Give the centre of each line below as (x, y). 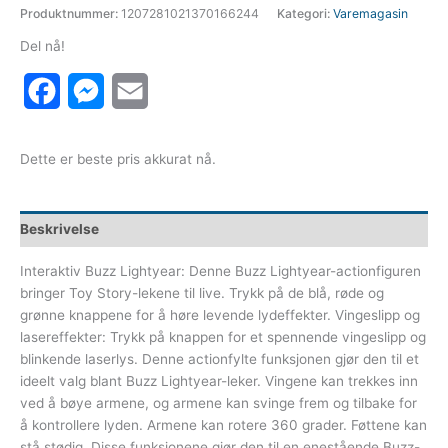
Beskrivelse (59, 228)
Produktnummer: (70, 13)
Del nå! (42, 45)
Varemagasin (370, 13)
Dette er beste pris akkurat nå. (118, 158)
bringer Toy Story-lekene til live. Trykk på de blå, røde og (202, 293)
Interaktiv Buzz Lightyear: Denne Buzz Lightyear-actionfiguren (220, 271)
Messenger (145, 90)
